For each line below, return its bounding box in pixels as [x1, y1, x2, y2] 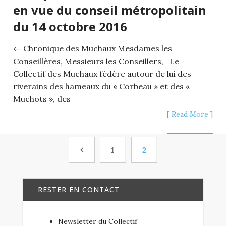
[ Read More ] [167, 109, 213, 119]
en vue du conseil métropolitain [13, 1, 206, 18]
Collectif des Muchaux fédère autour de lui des [13, 68, 191, 79]
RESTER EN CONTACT [38, 184, 120, 194]
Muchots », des [13, 93, 71, 104]
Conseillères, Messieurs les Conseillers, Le [13, 55, 179, 66]
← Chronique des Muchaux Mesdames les [13, 43, 172, 53]
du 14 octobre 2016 [13, 18, 127, 35]
